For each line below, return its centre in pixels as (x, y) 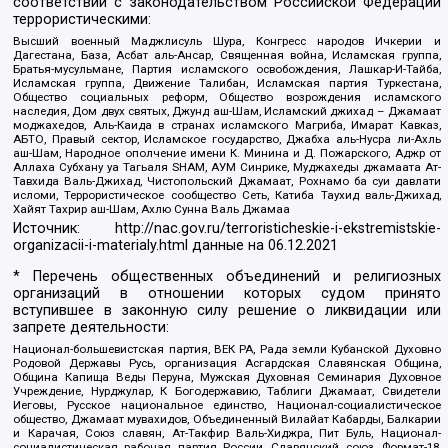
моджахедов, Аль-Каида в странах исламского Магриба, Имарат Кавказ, (227, 124)
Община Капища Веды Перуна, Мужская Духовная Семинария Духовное (227, 377)
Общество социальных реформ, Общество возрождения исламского (227, 96)
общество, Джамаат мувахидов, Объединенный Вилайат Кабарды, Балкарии (227, 419)
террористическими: (82, 19)
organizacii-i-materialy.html (101, 245)
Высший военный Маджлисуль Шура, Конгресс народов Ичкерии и (227, 40)
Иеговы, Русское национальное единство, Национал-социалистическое (227, 405)
